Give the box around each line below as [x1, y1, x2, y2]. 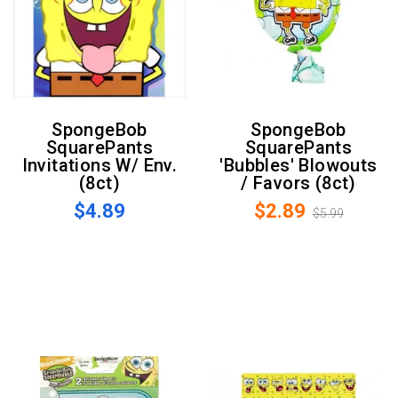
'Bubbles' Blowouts [219, 155, 378, 177]
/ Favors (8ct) [241, 172, 356, 195]
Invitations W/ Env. [21, 155, 178, 177]
